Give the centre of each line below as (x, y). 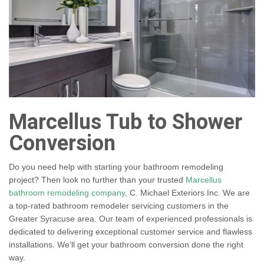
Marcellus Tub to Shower (126, 123)
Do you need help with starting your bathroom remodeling (116, 167)
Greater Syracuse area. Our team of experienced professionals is (131, 219)
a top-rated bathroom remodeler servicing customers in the (119, 206)
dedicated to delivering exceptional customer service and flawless (131, 232)
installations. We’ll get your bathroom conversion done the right (126, 245)
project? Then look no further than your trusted (97, 180)
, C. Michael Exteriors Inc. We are (187, 193)
